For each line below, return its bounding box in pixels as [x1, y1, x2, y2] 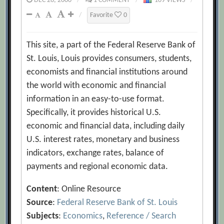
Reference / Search [106, 211, 176, 221]
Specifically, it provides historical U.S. [26, 108, 161, 117]
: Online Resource [57, 184, 121, 194]
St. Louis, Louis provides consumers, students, [26, 54, 192, 63]
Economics [63, 211, 103, 221]
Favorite [90, 11, 115, 19]
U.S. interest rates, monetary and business [26, 135, 180, 144]
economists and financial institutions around [26, 67, 188, 77]
